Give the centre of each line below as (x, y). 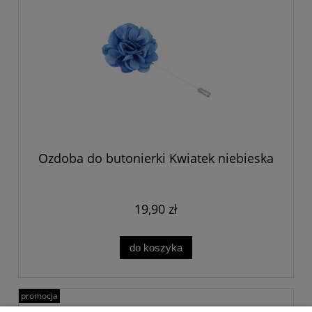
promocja (39, 295)
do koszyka (156, 247)
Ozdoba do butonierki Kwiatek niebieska (156, 158)
